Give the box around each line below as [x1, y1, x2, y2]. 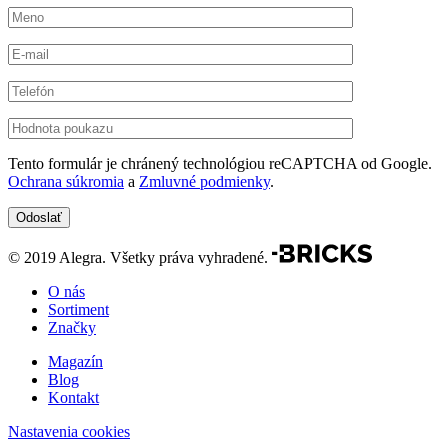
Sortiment [48, 301, 109, 319]
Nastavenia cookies [8, 423, 130, 441]
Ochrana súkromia [8, 173, 124, 190]
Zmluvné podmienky [139, 173, 270, 190]
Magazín [48, 353, 103, 371]
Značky [48, 319, 96, 337]
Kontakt [48, 389, 99, 407]
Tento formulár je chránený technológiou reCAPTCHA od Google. [8, 155, 432, 172]
